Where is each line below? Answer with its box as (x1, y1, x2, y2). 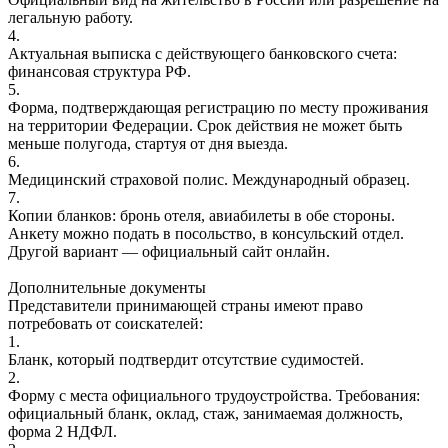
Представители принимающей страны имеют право (8, 296, 363, 314)
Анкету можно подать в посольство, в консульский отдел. (8, 224, 404, 242)
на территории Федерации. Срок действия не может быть (8, 116, 402, 134)
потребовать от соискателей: (8, 314, 203, 332)
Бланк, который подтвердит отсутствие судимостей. (8, 350, 364, 368)
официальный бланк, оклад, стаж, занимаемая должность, (8, 404, 403, 422)
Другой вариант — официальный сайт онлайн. (8, 242, 330, 260)
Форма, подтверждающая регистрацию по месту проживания (8, 98, 428, 116)
